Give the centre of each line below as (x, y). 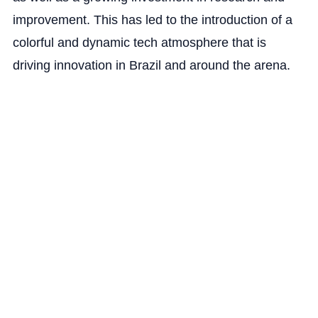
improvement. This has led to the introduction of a (152, 20)
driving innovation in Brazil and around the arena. (151, 65)
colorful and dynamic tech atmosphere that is (139, 42)
